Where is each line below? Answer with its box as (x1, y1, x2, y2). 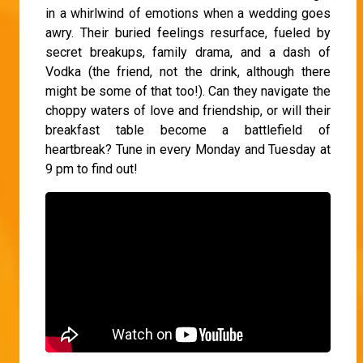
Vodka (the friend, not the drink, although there (45, 63, 331, 79)
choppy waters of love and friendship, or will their (45, 102, 331, 118)
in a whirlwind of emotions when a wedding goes (45, 5, 331, 21)
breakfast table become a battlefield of (45, 122, 331, 138)
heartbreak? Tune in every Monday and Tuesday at (45, 141, 331, 157)
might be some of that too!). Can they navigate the (45, 83, 331, 99)
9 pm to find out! (45, 160, 138, 177)
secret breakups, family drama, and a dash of (45, 44, 331, 60)
